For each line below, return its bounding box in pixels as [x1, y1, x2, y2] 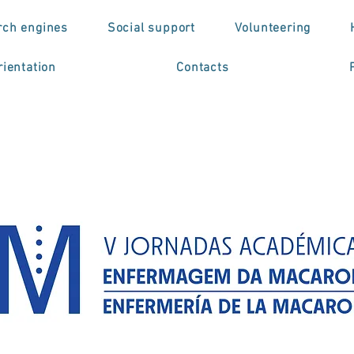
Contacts [176, 60, 229, 76]
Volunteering [234, 21, 311, 36]
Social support [107, 21, 195, 36]
